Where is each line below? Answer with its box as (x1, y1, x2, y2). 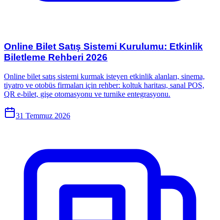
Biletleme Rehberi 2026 (4, 52, 108, 63)
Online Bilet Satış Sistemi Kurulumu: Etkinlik (4, 41, 203, 52)
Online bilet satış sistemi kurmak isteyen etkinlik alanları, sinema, (4, 72, 205, 81)
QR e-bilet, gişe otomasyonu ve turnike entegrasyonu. (4, 89, 170, 98)
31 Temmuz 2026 (16, 111, 70, 120)
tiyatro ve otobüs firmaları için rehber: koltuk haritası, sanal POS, (4, 81, 204, 89)
